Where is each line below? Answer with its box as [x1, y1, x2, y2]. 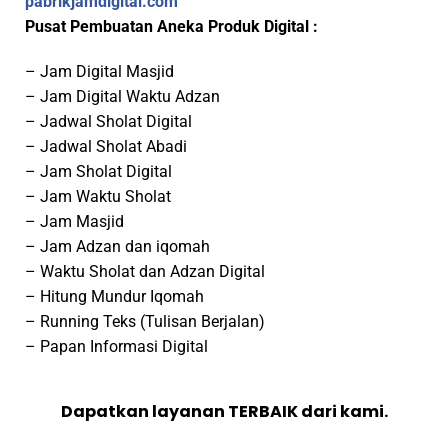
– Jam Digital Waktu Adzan [25, 87, 220, 107]
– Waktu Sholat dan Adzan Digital [25, 262, 265, 282]
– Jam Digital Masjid [25, 62, 174, 82]
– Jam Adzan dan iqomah [25, 237, 210, 257]
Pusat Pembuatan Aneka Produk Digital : [25, 17, 318, 37]
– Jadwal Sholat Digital [25, 112, 192, 132]
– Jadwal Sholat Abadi [25, 137, 187, 157]
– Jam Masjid [25, 212, 124, 232]
